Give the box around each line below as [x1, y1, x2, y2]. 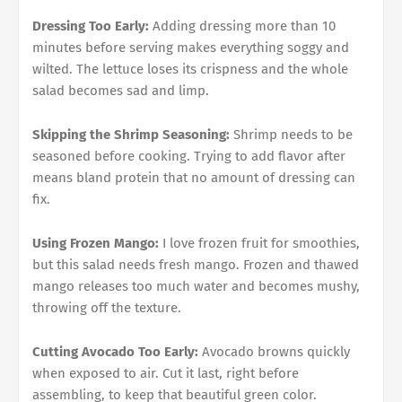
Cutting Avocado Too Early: [32, 343, 198, 360]
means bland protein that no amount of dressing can [32, 169, 355, 186]
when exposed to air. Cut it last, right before [32, 364, 299, 381]
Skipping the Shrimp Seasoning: [32, 126, 230, 143]
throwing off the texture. [32, 299, 181, 316]
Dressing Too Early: [32, 17, 149, 34]
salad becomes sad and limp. [32, 82, 209, 99]
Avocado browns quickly [198, 343, 350, 360]
